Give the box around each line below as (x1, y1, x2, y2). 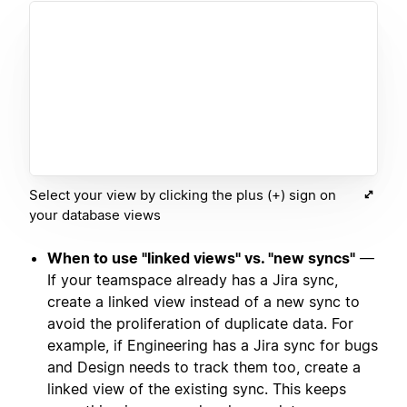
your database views (29, 206, 161, 224)
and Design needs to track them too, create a (47, 358, 361, 377)
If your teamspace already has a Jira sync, (47, 271, 338, 290)
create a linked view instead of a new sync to (47, 293, 360, 312)
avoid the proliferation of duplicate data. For (47, 314, 353, 333)
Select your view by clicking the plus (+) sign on (29, 186, 336, 204)
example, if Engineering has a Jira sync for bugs (47, 336, 378, 355)
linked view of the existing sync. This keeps (47, 380, 346, 399)
